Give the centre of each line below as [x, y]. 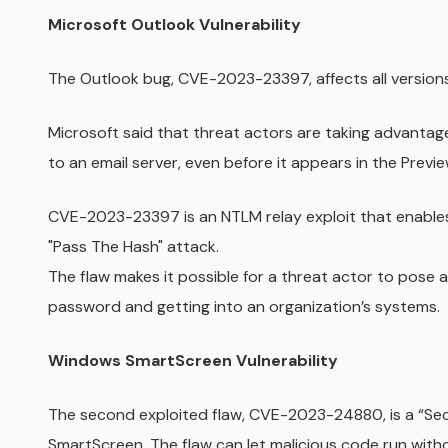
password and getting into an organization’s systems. [244, 306]
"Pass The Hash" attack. [133, 246]
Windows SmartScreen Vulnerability [193, 360]
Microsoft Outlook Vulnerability [174, 24]
